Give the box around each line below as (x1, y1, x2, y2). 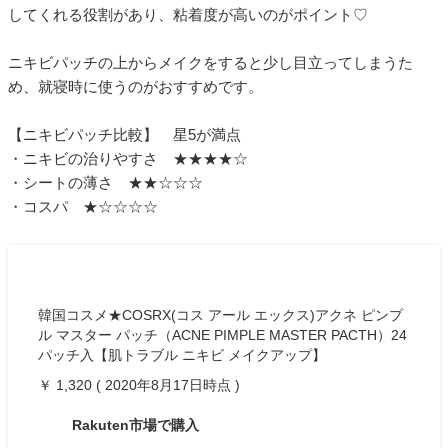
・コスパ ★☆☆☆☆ (8, 198, 158, 216)
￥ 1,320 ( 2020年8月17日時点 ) (38, 377, 240, 394)
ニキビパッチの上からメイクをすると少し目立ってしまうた (8, 54, 413, 72)
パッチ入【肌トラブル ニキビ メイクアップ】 (38, 347, 326, 364)
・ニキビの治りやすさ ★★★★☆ (8, 150, 248, 168)
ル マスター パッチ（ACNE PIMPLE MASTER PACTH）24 (38, 327, 407, 344)
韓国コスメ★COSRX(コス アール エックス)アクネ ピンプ (38, 307, 403, 324)
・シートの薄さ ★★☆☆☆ (8, 174, 203, 192)
